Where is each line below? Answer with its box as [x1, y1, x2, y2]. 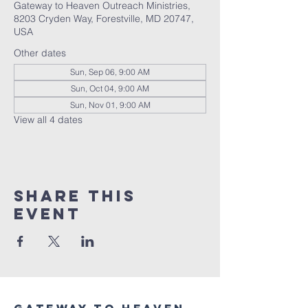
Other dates [14, 47, 66, 59]
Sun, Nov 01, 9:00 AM [69, 100, 151, 110]
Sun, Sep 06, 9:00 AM [70, 67, 150, 77]
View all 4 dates [14, 113, 82, 126]
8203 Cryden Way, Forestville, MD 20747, [14, 12, 194, 25]
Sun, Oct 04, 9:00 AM [71, 83, 149, 93]
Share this [14, 186, 136, 206]
